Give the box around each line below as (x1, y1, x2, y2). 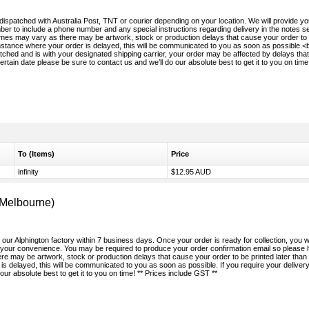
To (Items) (18, 150, 54, 158)
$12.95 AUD (171, 168, 211, 176)
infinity (18, 168, 39, 176)
